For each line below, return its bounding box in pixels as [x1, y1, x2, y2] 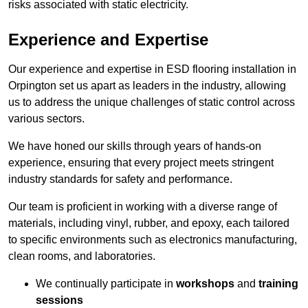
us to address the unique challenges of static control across [8, 96, 295, 109]
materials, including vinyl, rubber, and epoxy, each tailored [8, 217, 289, 230]
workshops [176, 278, 234, 290]
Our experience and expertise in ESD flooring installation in [8, 63, 296, 76]
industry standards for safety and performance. [8, 173, 232, 186]
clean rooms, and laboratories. [8, 250, 155, 263]
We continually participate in [36, 278, 176, 290]
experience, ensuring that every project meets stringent [8, 157, 274, 169]
